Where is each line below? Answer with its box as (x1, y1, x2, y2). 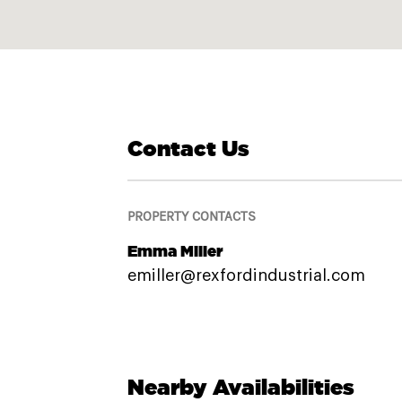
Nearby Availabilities (127, 374, 354, 400)
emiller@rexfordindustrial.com (127, 267, 365, 284)
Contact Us (127, 135, 249, 161)
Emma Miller (127, 241, 223, 259)
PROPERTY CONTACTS (127, 208, 256, 224)
